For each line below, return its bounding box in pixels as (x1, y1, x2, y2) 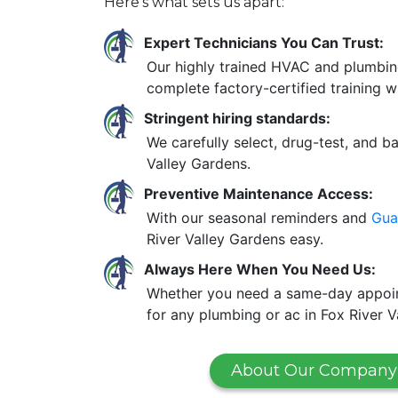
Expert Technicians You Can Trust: (144, 33, 384, 52)
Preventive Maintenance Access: (144, 184, 373, 203)
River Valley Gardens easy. (147, 229, 323, 248)
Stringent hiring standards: (144, 108, 330, 127)
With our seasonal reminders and (147, 208, 371, 227)
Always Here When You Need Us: (144, 259, 376, 278)
